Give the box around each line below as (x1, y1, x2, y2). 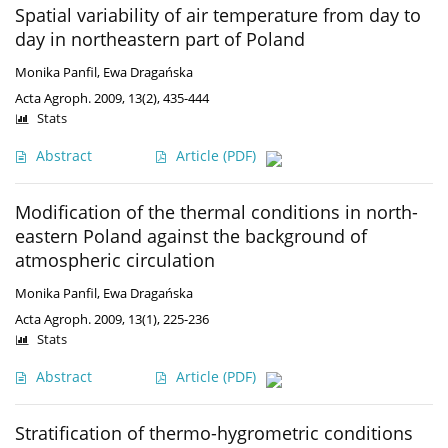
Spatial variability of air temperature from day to (15, 3, 421, 28)
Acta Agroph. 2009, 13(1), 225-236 (15, 310, 209, 329)
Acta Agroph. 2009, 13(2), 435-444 (15, 89, 209, 108)
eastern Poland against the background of (15, 224, 367, 249)
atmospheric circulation (15, 248, 215, 273)
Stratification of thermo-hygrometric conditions (15, 421, 413, 446)
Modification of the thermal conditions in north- (15, 200, 418, 225)
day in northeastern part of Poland (15, 27, 305, 52)
